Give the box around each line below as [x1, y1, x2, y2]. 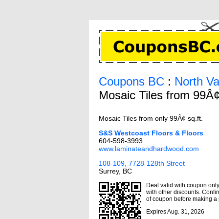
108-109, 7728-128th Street [99, 159, 185, 167]
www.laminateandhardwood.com [99, 145, 199, 153]
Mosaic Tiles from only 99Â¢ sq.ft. [99, 114, 203, 122]
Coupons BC [99, 75, 164, 88]
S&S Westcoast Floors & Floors [99, 129, 203, 137]
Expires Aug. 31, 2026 [146, 208, 204, 215]
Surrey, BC [99, 167, 132, 175]
